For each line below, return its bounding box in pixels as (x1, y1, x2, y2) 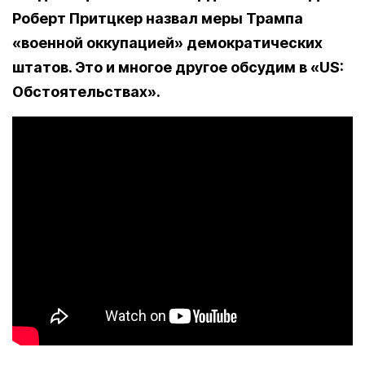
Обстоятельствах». (12, 83, 161, 101)
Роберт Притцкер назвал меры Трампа (12, 10, 303, 28)
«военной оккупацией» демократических (12, 34, 323, 52)
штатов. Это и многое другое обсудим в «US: (12, 59, 344, 77)
